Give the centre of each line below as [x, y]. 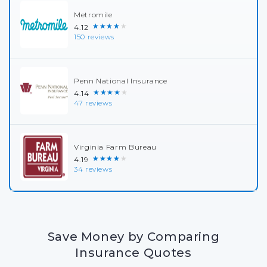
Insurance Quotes [133, 253]
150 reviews [94, 37]
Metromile [93, 14]
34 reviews [93, 169]
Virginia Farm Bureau [115, 147]
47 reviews [93, 103]
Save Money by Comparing [133, 237]
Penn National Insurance [121, 80]
